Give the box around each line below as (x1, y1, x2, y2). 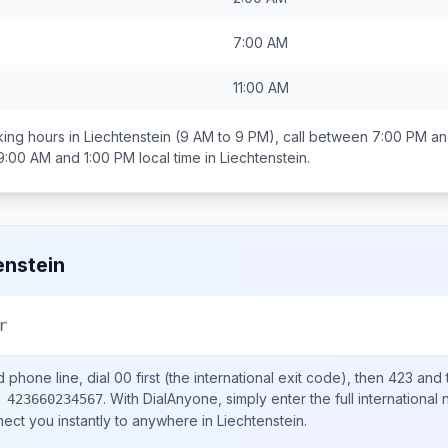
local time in (135, 149, 220, 166)
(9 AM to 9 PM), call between (171, 128, 372, 145)
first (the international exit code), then (132, 369, 388, 386)
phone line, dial (5, 369, 114, 386)
